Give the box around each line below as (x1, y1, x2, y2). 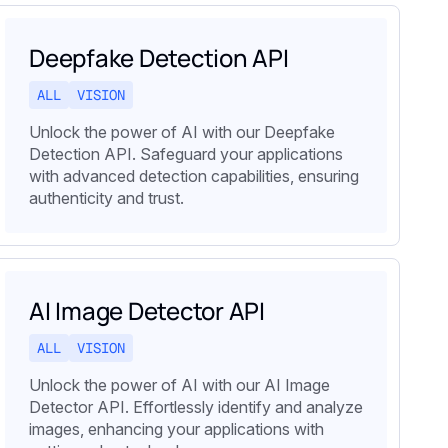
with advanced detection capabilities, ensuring (29, 166, 359, 187)
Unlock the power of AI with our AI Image (29, 375, 330, 396)
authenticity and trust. (29, 188, 184, 209)
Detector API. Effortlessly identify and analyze (29, 397, 363, 418)
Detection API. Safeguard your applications (29, 144, 343, 165)
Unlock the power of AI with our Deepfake (29, 122, 335, 143)
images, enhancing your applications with (29, 419, 324, 440)
